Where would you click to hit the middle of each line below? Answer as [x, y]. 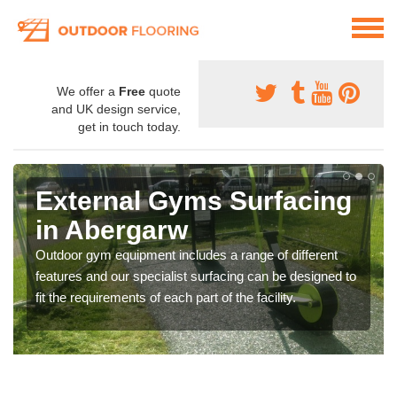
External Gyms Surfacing [194, 201]
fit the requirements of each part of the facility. [166, 298]
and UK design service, [116, 109]
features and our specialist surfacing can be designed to [196, 276]
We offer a [88, 92]
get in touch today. [129, 127]
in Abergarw [112, 230]
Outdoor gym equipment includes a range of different [187, 255]
